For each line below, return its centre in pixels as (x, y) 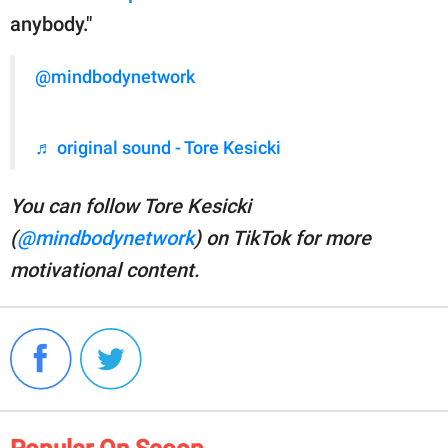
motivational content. (105, 270)
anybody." (51, 24)
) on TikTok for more (282, 238)
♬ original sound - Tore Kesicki (158, 148)
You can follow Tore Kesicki (130, 206)
